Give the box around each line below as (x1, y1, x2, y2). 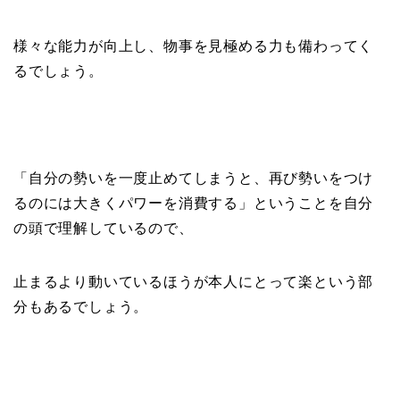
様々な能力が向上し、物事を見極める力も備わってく (13, 38, 374, 54)
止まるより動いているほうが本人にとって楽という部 (13, 274, 374, 290)
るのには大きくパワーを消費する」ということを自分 (13, 196, 374, 212)
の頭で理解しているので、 (13, 221, 194, 237)
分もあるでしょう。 (13, 299, 149, 315)
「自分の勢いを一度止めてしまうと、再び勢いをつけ (13, 171, 374, 187)
